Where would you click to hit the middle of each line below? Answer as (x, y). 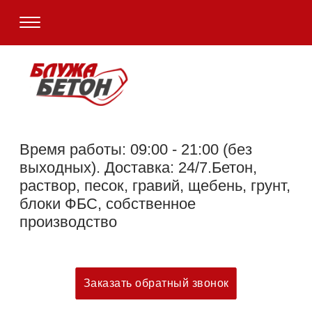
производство (68, 222)
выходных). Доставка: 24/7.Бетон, (138, 168)
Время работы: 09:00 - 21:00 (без (136, 150)
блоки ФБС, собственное (108, 204)
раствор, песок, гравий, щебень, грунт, (155, 186)
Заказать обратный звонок (156, 283)
